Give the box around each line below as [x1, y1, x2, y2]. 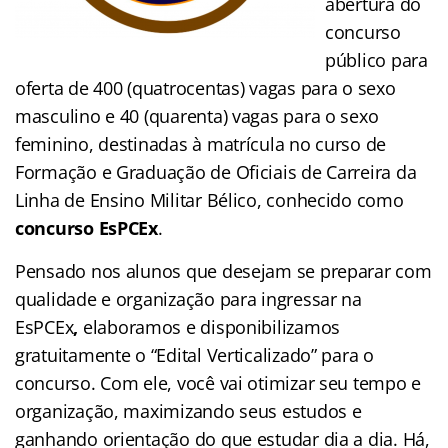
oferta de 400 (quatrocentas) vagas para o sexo [15, 75, 396, 100]
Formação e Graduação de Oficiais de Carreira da [15, 159, 417, 184]
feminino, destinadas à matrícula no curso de [15, 131, 387, 156]
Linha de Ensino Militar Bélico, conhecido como [15, 187, 404, 212]
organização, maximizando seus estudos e [15, 398, 362, 423]
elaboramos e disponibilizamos [78, 314, 341, 339]
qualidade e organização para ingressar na [15, 286, 362, 311]
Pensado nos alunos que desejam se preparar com [15, 258, 432, 283]
